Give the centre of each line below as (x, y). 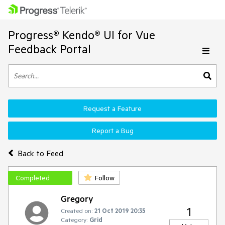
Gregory (77, 198)
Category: (74, 219)
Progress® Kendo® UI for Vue (82, 35)
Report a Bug (113, 131)
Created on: (77, 210)
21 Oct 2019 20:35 (120, 210)
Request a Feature (113, 108)
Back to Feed (40, 153)
